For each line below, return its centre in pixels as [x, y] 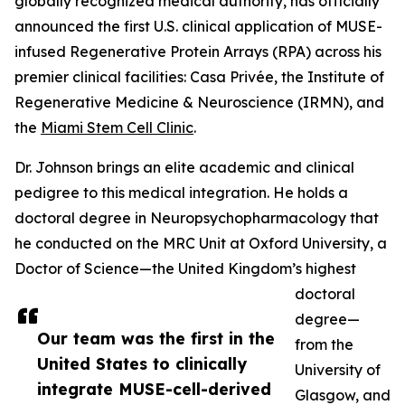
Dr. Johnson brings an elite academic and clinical [184, 168]
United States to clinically [142, 364]
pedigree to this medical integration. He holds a [181, 193]
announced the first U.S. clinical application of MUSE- [198, 27]
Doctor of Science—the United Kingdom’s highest [185, 269]
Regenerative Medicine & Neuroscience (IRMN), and [199, 103]
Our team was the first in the [156, 339]
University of [338, 370]
